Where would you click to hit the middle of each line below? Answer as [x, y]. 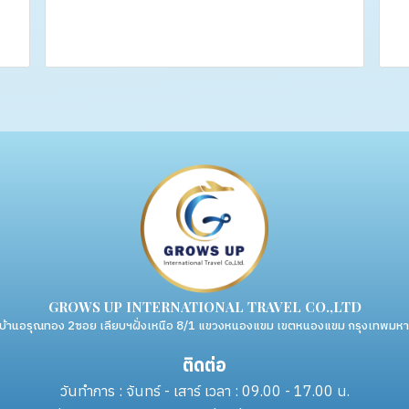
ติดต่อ [204, 364]
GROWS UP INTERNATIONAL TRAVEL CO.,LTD [204, 306]
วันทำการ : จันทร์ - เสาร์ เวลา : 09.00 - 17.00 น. [204, 390]
